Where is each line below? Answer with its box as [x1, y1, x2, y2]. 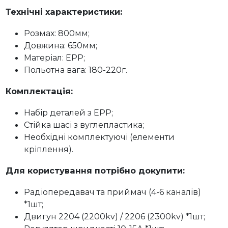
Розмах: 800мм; [24, 28, 90, 39]
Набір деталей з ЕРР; [24, 107, 113, 118]
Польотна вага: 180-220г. [24, 65, 128, 75]
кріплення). [24, 144, 74, 155]
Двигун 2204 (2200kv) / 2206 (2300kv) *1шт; [24, 211, 206, 222]
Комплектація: [6, 86, 73, 97]
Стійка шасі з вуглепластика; [24, 120, 145, 130]
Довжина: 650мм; [24, 40, 98, 51]
